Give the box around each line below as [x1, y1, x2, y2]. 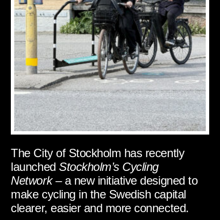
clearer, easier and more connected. [11, 201, 189, 215]
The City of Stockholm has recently [11, 146, 185, 160]
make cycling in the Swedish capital [11, 187, 186, 201]
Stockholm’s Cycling [59, 160, 159, 173]
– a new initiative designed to [52, 173, 198, 187]
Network [11, 173, 53, 187]
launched [11, 160, 59, 173]
